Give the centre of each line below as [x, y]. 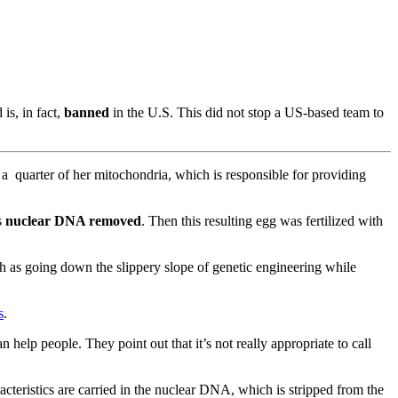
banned [87, 112]
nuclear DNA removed [73, 220]
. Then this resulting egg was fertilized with [262, 220]
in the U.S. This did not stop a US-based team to [247, 112]
